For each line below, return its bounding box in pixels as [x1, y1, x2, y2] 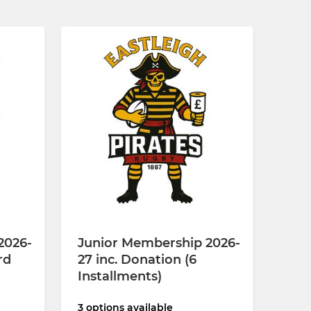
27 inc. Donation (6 [78, 252, 196, 268]
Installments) [78, 269, 162, 285]
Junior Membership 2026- [78, 235, 240, 251]
